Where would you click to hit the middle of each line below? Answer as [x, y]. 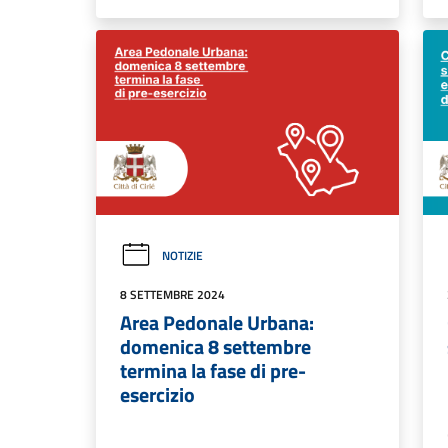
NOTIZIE [182, 256]
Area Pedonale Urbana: [217, 323]
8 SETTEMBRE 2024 [172, 295]
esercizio [157, 395]
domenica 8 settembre [215, 347]
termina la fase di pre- [213, 371]
